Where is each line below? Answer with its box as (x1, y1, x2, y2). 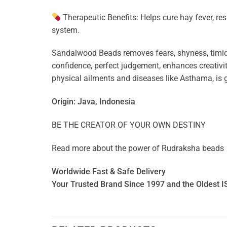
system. (52, 25, 80, 35)
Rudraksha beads (162, 143, 224, 153)
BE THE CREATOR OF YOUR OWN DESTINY (52, 120, 206, 130)
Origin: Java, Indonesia (52, 97, 135, 107)
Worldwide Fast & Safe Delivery (52, 166, 166, 176)
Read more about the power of (52, 143, 162, 153)
